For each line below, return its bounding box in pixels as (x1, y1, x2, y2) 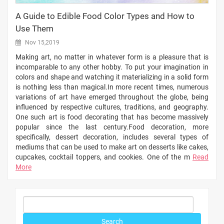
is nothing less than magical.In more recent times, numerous (15, 83, 208, 91)
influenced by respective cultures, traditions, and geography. (15, 103, 208, 111)
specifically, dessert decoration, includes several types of (15, 133, 208, 141)
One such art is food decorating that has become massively (15, 113, 208, 121)
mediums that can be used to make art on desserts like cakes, (15, 143, 208, 151)
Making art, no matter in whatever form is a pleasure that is (15, 53, 208, 61)
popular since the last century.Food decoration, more (15, 123, 208, 131)
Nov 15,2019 (23, 39, 59, 46)
